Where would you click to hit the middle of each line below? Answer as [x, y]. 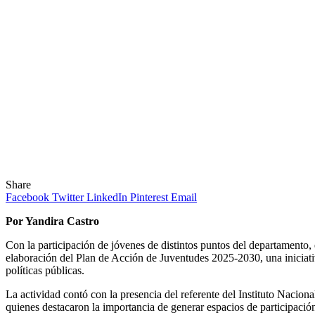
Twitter [68, 197]
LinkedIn [107, 197]
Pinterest [149, 197]
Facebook [27, 197]
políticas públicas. [45, 270]
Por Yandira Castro [52, 221]
